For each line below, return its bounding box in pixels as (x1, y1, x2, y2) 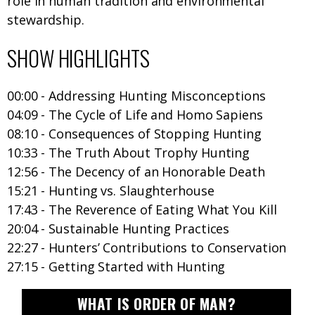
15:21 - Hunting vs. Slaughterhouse (7, 182, 214, 200)
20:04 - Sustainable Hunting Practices (7, 220, 230, 238)
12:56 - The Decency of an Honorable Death (7, 163, 265, 181)
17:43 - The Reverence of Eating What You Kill (7, 201, 277, 219)
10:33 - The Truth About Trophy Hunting (7, 144, 250, 162)
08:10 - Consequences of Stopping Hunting (7, 125, 262, 143)
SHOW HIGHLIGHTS (7, 42, 150, 75)
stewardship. (7, 11, 84, 29)
